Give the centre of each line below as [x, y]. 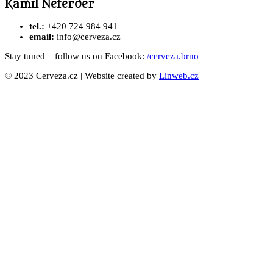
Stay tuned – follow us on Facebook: [76, 56]
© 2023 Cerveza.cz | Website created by [82, 76]
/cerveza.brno [173, 56]
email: [42, 37]
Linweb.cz [179, 76]
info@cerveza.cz [87, 37]
